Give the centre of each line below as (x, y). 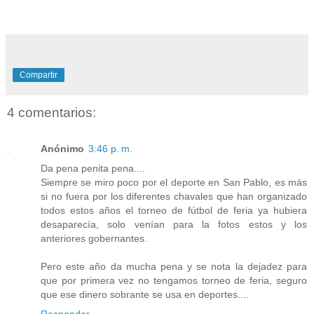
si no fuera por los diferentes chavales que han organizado (174, 197)
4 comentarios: (52, 112)
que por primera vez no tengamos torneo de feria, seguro (174, 281)
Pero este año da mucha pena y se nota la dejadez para (174, 267)
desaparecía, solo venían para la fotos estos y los (174, 225)
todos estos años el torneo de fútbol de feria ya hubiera (174, 211)
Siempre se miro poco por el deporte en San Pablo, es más (174, 183)
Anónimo (62, 149)
